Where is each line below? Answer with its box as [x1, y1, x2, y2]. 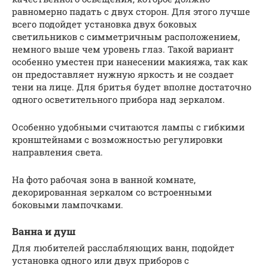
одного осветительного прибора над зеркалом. [12, 93, 225, 105]
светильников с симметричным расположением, [12, 31, 240, 42]
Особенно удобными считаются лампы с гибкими [12, 121, 245, 133]
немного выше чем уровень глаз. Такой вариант [12, 43, 234, 55]
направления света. [12, 146, 105, 158]
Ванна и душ [12, 225, 76, 237]
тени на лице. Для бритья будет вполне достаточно [12, 81, 251, 93]
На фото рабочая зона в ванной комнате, [12, 173, 196, 185]
